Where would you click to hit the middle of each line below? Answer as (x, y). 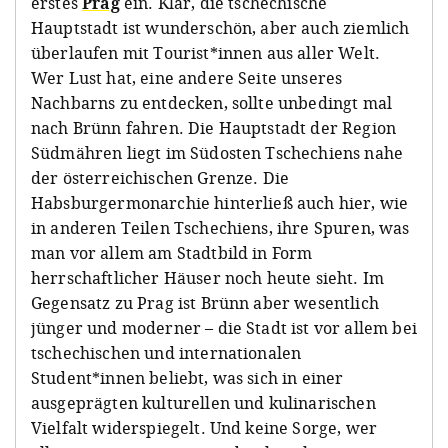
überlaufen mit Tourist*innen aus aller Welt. (206, 52)
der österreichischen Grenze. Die (160, 177)
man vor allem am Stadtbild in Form (172, 252)
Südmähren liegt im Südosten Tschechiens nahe (217, 152)
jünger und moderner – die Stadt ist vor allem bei (224, 327)
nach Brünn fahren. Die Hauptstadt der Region (214, 127)
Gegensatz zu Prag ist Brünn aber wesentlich (205, 302)
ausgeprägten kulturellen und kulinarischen (203, 402)
